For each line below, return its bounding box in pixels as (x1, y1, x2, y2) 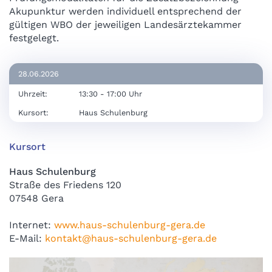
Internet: (9, 219, 54, 231)
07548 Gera (9, 192, 64, 205)
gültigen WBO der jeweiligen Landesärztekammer (9, 18, 242, 30)
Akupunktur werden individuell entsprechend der (9, 5, 242, 17)
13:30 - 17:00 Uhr (79, 89, 142, 98)
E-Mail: (9, 233, 45, 245)
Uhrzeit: (18, 89, 47, 98)
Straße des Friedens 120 (9, 179, 121, 191)
